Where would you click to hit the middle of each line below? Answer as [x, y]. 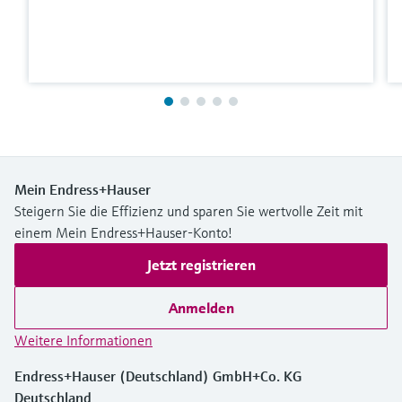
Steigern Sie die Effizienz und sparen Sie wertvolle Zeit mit [188, 210]
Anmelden [201, 307]
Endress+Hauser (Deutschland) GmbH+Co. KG [158, 376]
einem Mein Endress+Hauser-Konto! [123, 232]
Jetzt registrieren [201, 264]
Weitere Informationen [83, 340]
